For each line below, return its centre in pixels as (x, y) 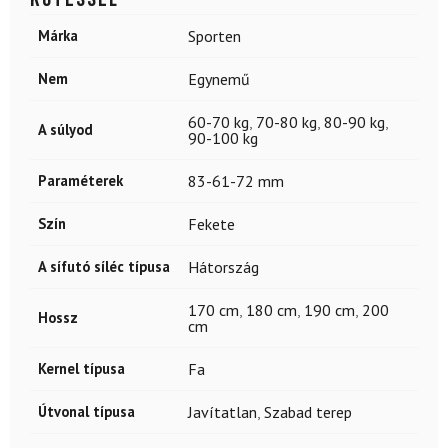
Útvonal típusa (86, 412)
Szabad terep (308, 412)
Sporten (214, 36)
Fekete (211, 224)
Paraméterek (80, 181)
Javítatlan (222, 412)
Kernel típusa (81, 369)
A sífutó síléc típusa (104, 267)
